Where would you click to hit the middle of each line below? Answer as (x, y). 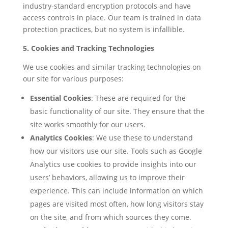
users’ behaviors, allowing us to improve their (107, 177)
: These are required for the (138, 98)
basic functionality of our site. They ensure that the (117, 111)
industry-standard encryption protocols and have (107, 6)
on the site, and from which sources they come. (110, 217)
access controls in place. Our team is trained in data (112, 18)
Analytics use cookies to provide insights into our (113, 164)
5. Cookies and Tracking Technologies (88, 48)
